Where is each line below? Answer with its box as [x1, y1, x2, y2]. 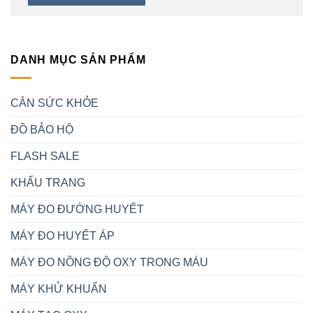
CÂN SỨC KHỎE [10, 96, 99, 109]
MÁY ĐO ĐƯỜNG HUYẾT [10, 203, 144, 215]
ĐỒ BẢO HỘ [10, 123, 73, 136]
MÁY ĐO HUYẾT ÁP [10, 229, 115, 242]
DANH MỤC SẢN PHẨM [10, 54, 146, 66]
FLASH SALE [10, 150, 80, 162]
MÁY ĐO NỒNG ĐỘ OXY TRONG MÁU [10, 256, 208, 268]
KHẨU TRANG [10, 176, 85, 189]
